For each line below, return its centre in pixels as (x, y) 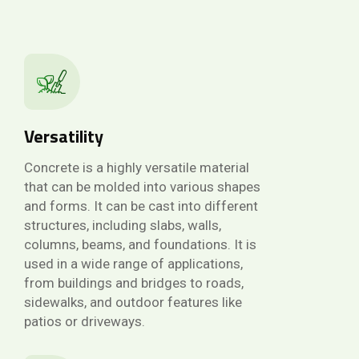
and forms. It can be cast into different (141, 206)
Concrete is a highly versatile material (137, 167)
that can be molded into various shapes (142, 186)
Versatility (64, 136)
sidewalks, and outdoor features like (133, 302)
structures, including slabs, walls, (123, 225)
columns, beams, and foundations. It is (140, 244)
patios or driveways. (85, 321)
